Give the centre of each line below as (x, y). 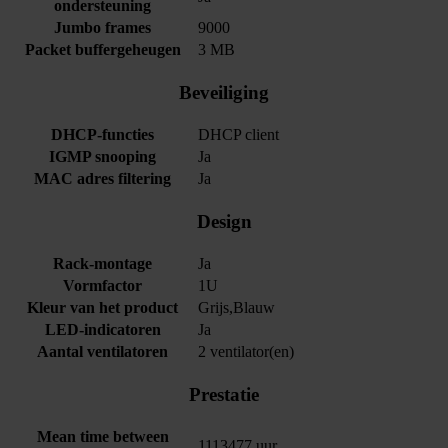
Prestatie (224, 395)
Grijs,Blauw (236, 308)
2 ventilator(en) (246, 352)
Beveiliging (224, 93)
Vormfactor (102, 286)
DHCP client (238, 135)
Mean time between (102, 437)
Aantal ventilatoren (102, 352)
